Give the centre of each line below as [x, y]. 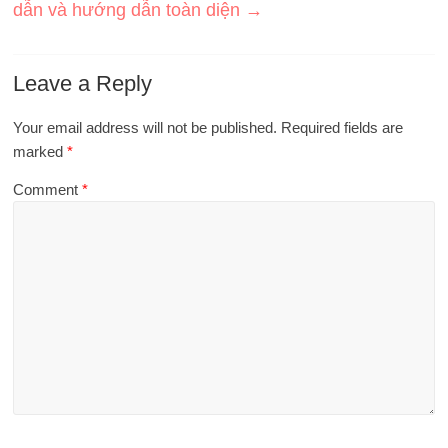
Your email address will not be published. [145, 127]
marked [40, 151]
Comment [48, 189]
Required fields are [342, 127]
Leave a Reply [83, 83]
